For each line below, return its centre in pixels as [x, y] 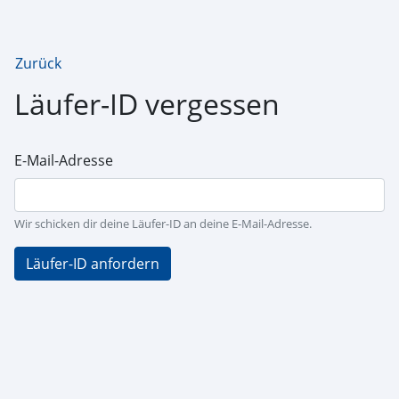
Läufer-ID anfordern [93, 264]
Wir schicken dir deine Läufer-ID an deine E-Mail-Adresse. [163, 224]
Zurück [38, 63]
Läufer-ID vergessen [147, 104]
